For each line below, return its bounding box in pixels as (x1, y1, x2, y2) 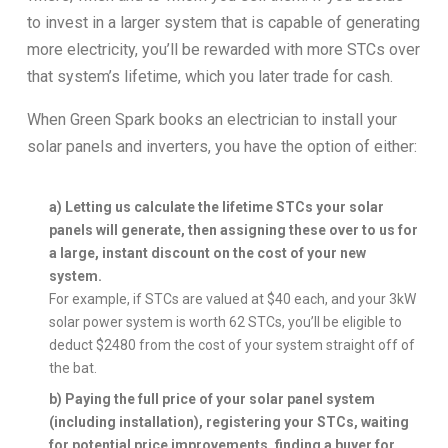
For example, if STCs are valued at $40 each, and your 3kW (49, 290, 417, 307)
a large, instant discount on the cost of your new (49, 244, 367, 261)
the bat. (49, 359, 98, 376)
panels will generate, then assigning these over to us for (49, 221, 419, 238)
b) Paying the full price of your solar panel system (49, 390, 376, 407)
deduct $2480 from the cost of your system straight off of (49, 336, 416, 353)
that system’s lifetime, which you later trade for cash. (26, 66, 393, 86)
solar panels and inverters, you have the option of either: (26, 136, 417, 156)
